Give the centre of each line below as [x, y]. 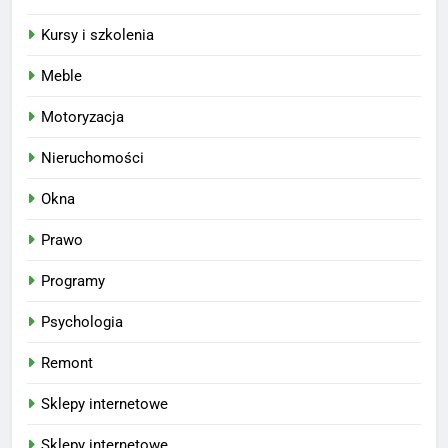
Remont [67, 362]
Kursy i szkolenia [97, 34]
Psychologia [82, 321]
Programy [73, 280]
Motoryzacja [82, 116]
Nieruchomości [92, 157]
